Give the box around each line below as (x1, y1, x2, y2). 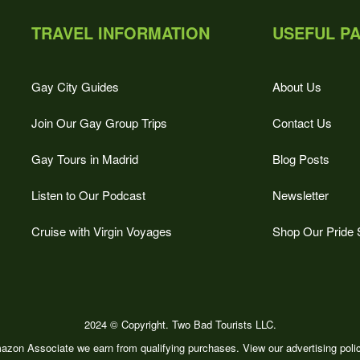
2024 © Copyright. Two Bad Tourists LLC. (84, 317, 276, 333)
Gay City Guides (31, 78, 119, 95)
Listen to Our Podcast (31, 186, 145, 203)
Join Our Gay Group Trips (31, 114, 167, 131)
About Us (272, 78, 321, 95)
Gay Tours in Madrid (31, 150, 138, 167)
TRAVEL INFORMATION (31, 21, 210, 44)
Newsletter (272, 186, 329, 203)
